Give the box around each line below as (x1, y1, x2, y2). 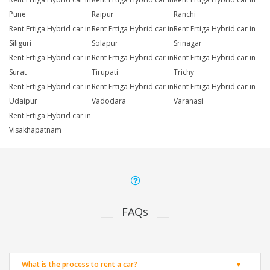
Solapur (91, 38, 118, 49)
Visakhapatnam (9, 125, 61, 136)
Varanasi (174, 96, 204, 107)
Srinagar (174, 38, 202, 49)
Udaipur (9, 96, 37, 107)
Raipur (91, 9, 114, 20)
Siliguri (9, 38, 31, 49)
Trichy (174, 67, 195, 78)
